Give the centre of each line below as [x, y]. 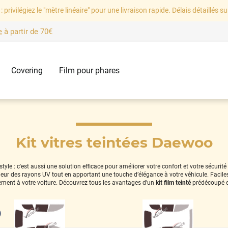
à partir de [21, 32]
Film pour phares [89, 71]
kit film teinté [173, 182]
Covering [27, 71]
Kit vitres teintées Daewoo [114, 142]
